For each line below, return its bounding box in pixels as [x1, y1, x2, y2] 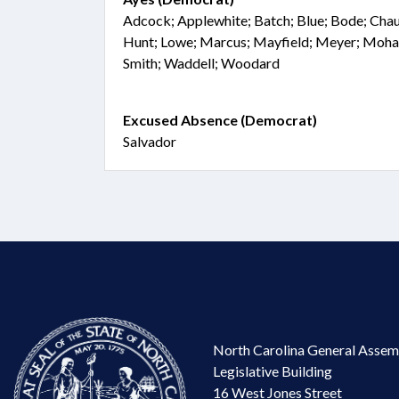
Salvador [123, 133, 176, 150]
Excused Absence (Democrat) [123, 111, 317, 128]
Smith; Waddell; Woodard [123, 54, 280, 71]
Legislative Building [213, 362, 332, 379]
